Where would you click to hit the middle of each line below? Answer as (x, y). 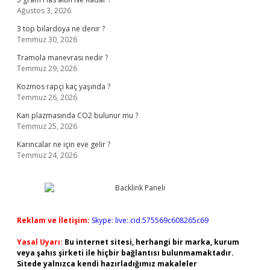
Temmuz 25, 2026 (47, 126)
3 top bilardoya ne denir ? (61, 29)
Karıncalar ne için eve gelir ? (64, 144)
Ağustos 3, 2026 (44, 11)
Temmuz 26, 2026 (47, 97)
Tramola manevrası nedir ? (62, 58)
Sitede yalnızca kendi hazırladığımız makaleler (107, 264)
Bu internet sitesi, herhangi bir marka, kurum (152, 242)
